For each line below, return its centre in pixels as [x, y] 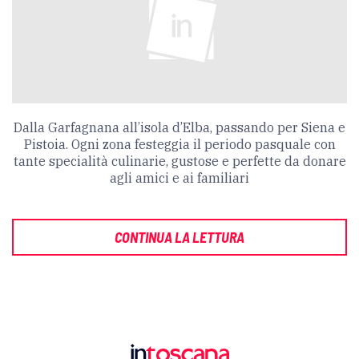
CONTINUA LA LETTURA [179, 237]
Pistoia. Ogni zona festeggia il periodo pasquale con [179, 144]
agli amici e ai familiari [179, 177]
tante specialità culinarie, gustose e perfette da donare [179, 161]
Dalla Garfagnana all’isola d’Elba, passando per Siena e [179, 127]
